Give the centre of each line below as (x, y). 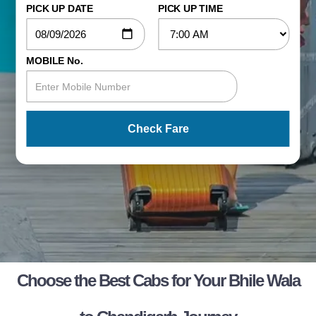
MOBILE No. (55, 60)
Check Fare (158, 128)
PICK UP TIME (190, 8)
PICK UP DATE (60, 8)
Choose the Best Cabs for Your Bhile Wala (158, 280)
